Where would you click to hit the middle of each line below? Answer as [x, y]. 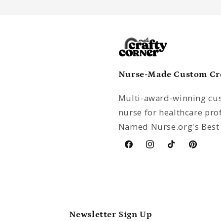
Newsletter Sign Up [110, 215]
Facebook [141, 150]
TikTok [178, 150]
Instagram [163, 150]
